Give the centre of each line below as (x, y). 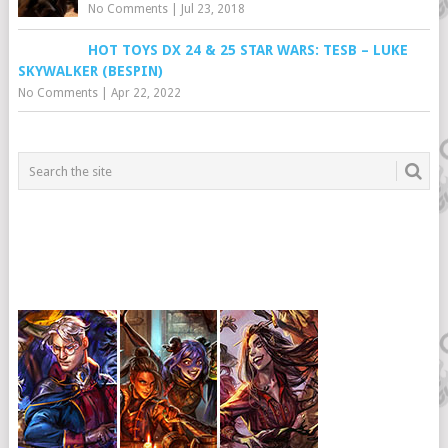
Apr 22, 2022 (145, 93)
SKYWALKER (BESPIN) (90, 71)
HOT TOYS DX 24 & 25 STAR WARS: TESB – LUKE (247, 50)
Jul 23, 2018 (212, 9)
